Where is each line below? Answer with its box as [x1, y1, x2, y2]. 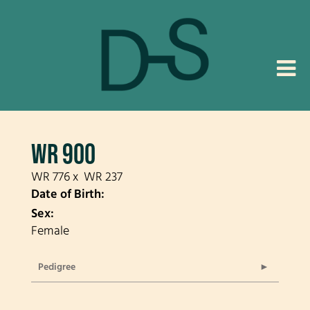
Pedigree [38, 262, 75, 273]
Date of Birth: [31, 188, 104, 201]
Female [31, 225, 69, 238]
